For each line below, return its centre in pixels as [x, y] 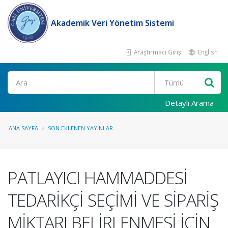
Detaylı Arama [189, 103]
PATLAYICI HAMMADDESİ [97, 178]
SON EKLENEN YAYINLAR [80, 128]
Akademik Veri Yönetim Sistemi [112, 23]
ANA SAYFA [23, 128]
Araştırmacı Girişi [158, 52]
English [207, 52]
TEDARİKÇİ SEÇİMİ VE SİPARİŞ [113, 200]
